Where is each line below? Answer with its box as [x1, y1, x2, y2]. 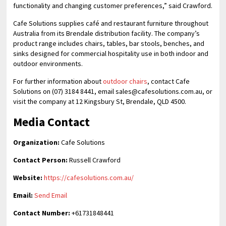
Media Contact [13, 114, 90, 130]
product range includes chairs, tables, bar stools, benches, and [13, 39, 205, 48]
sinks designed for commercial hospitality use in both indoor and [13, 49, 209, 59]
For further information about [13, 77, 103, 86]
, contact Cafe [147, 77, 190, 86]
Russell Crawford [68, 155, 121, 165]
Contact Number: [13, 208, 71, 218]
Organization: [13, 138, 60, 147]
